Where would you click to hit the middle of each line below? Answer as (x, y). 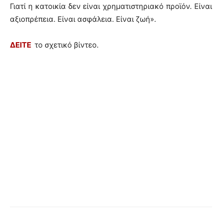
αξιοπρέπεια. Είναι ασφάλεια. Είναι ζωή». (83, 19)
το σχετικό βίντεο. (66, 45)
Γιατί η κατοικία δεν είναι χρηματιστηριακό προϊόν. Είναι (111, 6)
